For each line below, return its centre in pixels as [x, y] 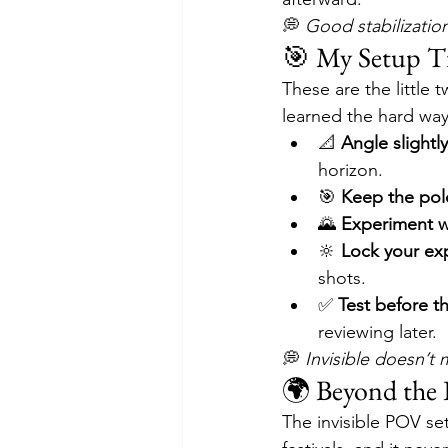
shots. [342, 278]
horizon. [350, 170]
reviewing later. [377, 332]
